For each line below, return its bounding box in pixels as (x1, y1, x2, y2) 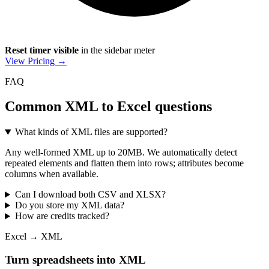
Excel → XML (5, 231, 62, 242)
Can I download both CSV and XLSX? (14, 189, 166, 200)
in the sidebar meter (79, 44, 155, 55)
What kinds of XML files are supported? (14, 127, 168, 138)
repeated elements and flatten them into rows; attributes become (5, 158, 244, 169)
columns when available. (5, 169, 98, 180)
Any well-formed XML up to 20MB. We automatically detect (5, 147, 237, 158)
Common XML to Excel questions (5, 98, 212, 115)
